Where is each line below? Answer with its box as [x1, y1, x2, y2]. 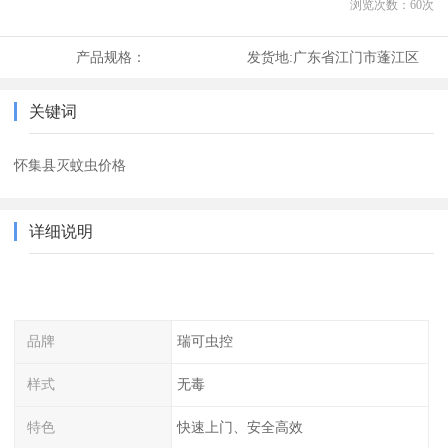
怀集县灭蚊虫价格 [14, 157, 127, 174]
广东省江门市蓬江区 [292, 49, 419, 66]
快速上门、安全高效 [176, 418, 303, 435]
